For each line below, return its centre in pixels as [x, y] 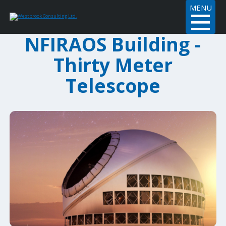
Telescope [113, 85]
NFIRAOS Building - [113, 44]
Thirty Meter [113, 65]
